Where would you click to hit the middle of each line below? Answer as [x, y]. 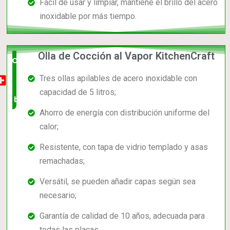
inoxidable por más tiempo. [88, 16]
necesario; [58, 196]
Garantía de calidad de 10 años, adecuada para [122, 216]
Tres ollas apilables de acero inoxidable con [118, 79]
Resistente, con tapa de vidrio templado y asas [123, 147]
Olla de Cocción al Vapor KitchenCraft [127, 56]
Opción [25, 61]
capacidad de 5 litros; [78, 92]
